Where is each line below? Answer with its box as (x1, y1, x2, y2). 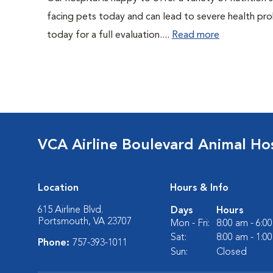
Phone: (38, 238, 73, 248)
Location (38, 183, 79, 193)
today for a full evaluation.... (47, 30, 172, 40)
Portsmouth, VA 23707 (38, 217, 132, 227)
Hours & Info (170, 183, 229, 193)
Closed (216, 247, 247, 257)
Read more (172, 30, 219, 40)
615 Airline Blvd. (38, 205, 103, 215)
